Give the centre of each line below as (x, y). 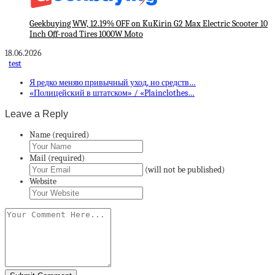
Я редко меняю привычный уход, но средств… (113, 82)
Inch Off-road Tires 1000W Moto (86, 34)
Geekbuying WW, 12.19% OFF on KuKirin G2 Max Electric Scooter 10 (149, 23)
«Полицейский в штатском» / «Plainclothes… (112, 93)
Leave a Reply (37, 113)
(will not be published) (185, 170)
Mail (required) (57, 158)
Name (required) (59, 135)
